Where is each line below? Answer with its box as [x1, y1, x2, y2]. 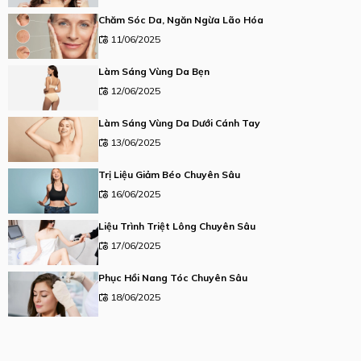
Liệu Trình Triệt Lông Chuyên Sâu [98, 219, 255, 232]
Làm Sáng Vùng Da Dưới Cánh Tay [98, 116, 260, 129]
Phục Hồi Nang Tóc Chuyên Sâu [98, 271, 247, 284]
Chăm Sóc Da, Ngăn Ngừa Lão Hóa [98, 13, 263, 26]
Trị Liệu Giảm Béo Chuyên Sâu [98, 168, 240, 180]
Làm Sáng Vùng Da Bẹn [98, 64, 210, 77]
